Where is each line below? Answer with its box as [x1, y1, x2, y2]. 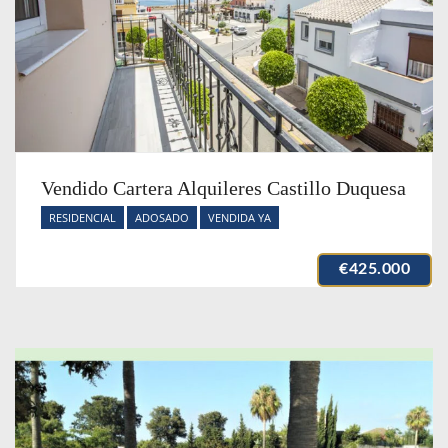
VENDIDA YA [208, 209, 271, 225]
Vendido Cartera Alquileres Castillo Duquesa [41, 176, 406, 199]
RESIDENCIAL [49, 209, 116, 225]
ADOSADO [135, 209, 189, 225]
